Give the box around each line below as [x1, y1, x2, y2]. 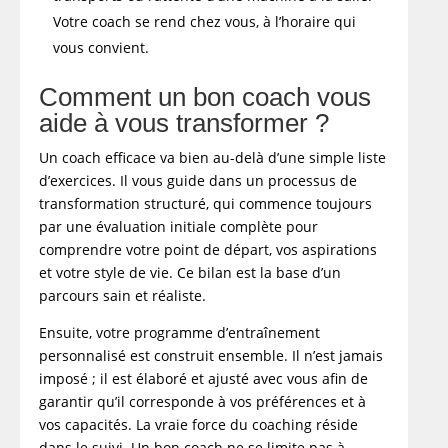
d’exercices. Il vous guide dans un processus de [39, 171, 358, 191]
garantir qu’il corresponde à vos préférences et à [39, 392, 367, 412]
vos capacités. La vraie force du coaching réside [39, 415, 359, 435]
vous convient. [53, 38, 150, 58]
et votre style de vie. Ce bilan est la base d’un [39, 263, 342, 283]
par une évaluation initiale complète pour [39, 217, 319, 237]
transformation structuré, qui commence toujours [39, 194, 373, 214]
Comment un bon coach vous [39, 82, 372, 113]
